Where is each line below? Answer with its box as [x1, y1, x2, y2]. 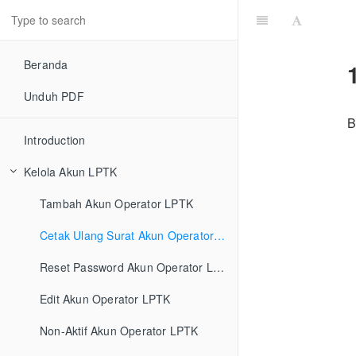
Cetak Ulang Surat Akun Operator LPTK [214, 227, 226, 243]
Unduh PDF [24, 88, 84, 104]
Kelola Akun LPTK [24, 164, 118, 180]
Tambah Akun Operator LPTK [40, 195, 193, 211]
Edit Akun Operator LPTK [40, 291, 171, 307]
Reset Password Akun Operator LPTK [213, 259, 224, 275]
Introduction [24, 132, 86, 148]
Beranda [24, 56, 68, 72]
